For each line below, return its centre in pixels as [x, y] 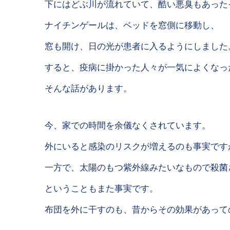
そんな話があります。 [88, 88]
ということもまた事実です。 [101, 188]
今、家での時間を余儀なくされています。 [128, 124]
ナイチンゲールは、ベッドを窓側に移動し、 [132, 25]
